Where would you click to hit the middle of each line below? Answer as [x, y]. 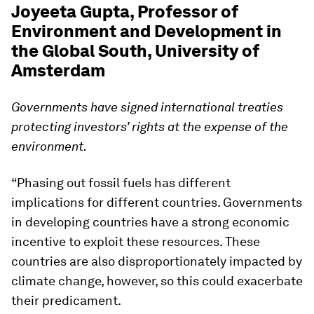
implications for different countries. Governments [157, 202]
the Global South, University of [135, 51]
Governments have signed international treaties [147, 107]
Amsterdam [58, 70]
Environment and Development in [146, 31]
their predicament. [66, 300]
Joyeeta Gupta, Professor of [125, 12]
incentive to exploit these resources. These [136, 241]
